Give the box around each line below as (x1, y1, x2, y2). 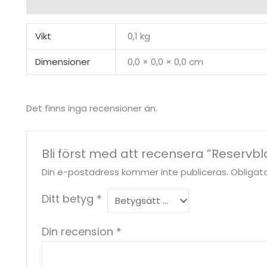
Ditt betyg (42, 191, 97, 206)
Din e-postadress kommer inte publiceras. (42, 165, 229, 178)
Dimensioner (35, 55, 90, 68)
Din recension (42, 223, 117, 239)
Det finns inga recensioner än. (26, 101, 157, 114)
